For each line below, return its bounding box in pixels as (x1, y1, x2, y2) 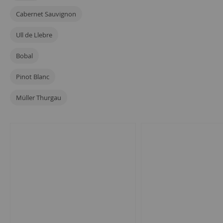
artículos (19, 124, 54, 135)
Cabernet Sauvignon (16, 9, 76, 19)
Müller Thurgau (16, 93, 61, 103)
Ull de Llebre (16, 30, 52, 40)
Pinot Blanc (16, 72, 49, 82)
